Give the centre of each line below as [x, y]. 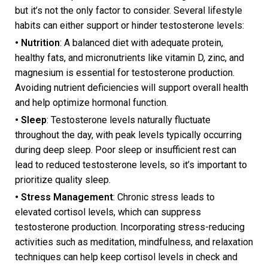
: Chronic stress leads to [164, 197]
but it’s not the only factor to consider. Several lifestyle [129, 11]
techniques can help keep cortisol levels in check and [126, 257]
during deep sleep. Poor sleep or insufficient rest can [126, 150]
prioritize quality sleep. [64, 180]
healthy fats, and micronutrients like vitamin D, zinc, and [130, 58]
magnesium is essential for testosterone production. [125, 73]
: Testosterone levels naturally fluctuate [129, 120]
